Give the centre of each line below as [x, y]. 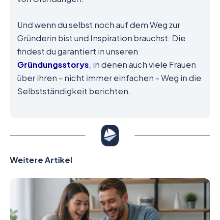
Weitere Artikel [41, 160]
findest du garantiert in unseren [78, 52]
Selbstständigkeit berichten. [74, 91]
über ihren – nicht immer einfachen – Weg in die [109, 78]
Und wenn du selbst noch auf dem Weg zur [99, 25]
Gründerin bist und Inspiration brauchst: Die [101, 38]
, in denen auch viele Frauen [142, 65]
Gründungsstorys [53, 65]
